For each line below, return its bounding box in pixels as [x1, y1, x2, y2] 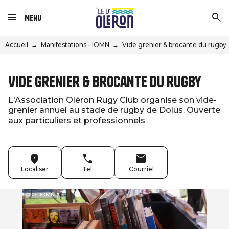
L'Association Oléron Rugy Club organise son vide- [8, 95, 217, 105]
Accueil [5, 41, 28, 49]
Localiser [21, 165, 49, 173]
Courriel [128, 165, 154, 173]
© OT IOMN [26, 191, 55, 198]
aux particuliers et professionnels [8, 116, 145, 125]
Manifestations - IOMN [41, 41, 109, 49]
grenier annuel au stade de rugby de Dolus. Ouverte [8, 105, 220, 115]
